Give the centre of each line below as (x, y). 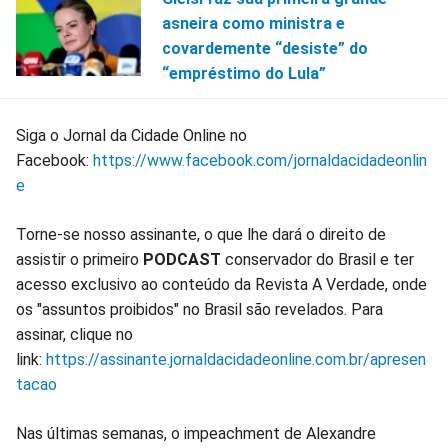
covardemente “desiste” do (264, 48)
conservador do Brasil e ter (319, 259)
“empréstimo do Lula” (243, 73)
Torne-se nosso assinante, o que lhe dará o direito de (201, 234)
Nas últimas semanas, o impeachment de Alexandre (196, 433)
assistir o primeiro (77, 259)
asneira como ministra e (253, 23)
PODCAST (182, 259)
